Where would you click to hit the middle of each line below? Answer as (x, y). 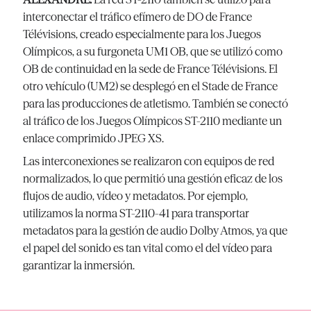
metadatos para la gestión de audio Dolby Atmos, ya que (155, 231)
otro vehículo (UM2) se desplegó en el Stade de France (150, 86)
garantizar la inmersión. (79, 266)
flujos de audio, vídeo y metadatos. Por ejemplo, (135, 196)
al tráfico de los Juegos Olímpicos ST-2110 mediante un (152, 121)
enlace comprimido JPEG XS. (93, 138)
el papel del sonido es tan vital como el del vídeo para (148, 248)
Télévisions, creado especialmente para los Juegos (142, 34)
